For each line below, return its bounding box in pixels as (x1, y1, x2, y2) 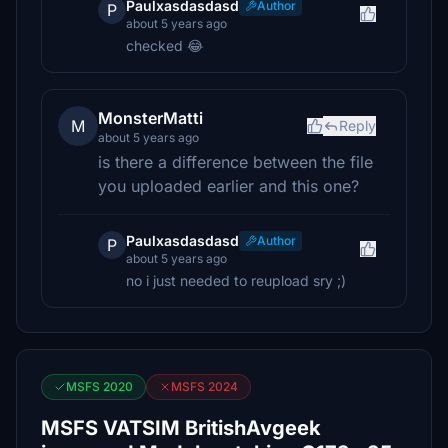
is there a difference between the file (98, 152, 373, 172)
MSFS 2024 (171, 379, 238, 394)
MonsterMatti (98, 108, 203, 128)
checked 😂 (126, 37, 203, 54)
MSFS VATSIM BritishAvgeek (41, 416, 321, 440)
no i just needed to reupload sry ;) (126, 272, 346, 289)
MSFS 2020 (66, 379, 133, 394)
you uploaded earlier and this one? (98, 176, 359, 196)
